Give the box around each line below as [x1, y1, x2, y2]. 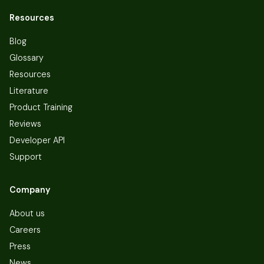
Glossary [9, 52, 44, 63]
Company [9, 184, 50, 195]
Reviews [9, 118, 41, 129]
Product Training [9, 101, 72, 113]
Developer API [9, 134, 65, 146]
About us [9, 207, 45, 219]
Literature [9, 85, 48, 96]
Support [9, 151, 42, 162]
